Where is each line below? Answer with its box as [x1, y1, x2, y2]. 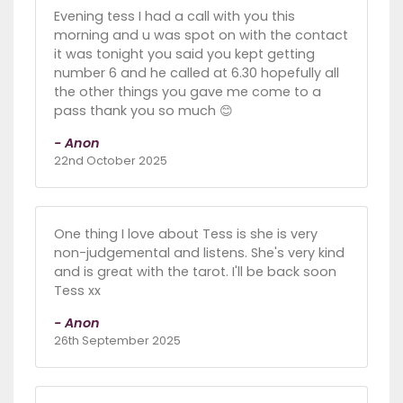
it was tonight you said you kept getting [54, 45, 315, 64]
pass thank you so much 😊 [54, 102, 233, 121]
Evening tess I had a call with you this [54, 7, 295, 26]
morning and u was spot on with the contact [54, 26, 348, 45]
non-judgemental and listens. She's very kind [54, 244, 345, 263]
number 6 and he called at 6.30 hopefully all [54, 64, 339, 83]
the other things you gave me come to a [54, 83, 321, 102]
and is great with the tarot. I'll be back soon [54, 263, 336, 282]
